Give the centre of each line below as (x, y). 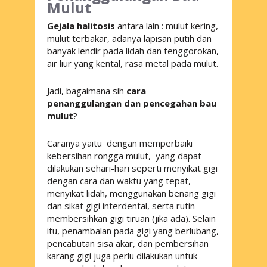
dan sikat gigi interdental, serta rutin (121, 205)
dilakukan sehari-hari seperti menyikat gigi (132, 168)
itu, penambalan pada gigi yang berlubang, (133, 230)
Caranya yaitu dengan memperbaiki (120, 143)
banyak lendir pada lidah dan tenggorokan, (133, 50)
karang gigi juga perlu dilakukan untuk (122, 255)
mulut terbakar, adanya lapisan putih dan (129, 38)
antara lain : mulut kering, (167, 25)
